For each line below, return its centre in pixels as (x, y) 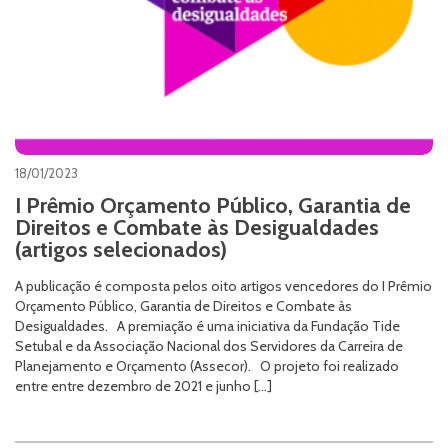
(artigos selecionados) (121, 249)
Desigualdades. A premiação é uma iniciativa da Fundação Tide (207, 325)
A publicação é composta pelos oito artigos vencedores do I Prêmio (223, 285)
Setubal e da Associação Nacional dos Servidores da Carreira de (209, 345)
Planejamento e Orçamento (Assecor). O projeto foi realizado (207, 365)
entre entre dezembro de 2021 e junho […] (143, 385)
